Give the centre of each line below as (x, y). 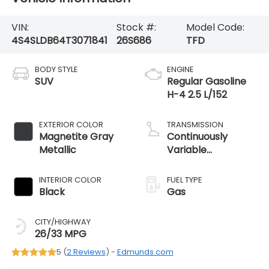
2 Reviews (86, 252)
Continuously (197, 137)
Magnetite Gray (76, 137)
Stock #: (136, 28)
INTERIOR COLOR (70, 180)
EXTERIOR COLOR (71, 125)
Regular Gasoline (207, 82)
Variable (187, 150)
